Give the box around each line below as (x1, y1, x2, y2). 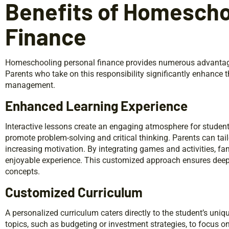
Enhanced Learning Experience (5, 97, 188, 113)
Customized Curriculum (5, 184, 143, 200)
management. (5, 80, 55, 90)
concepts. (5, 166, 40, 176)
